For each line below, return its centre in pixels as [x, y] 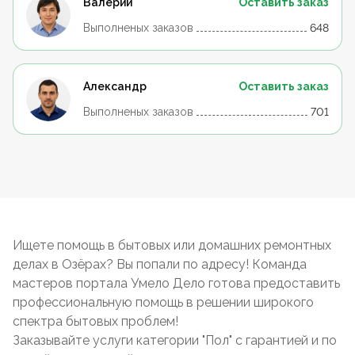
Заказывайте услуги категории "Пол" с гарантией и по [175, 340]
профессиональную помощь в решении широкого [163, 302]
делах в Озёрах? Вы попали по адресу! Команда [160, 264]
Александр [115, 86]
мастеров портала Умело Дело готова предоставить [176, 283]
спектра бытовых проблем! [95, 321]
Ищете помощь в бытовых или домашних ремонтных [172, 245]
